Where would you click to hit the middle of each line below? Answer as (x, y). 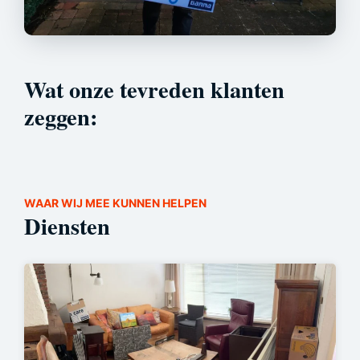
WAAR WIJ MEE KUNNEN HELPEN (115, 202)
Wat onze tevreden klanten (154, 89)
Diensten (67, 225)
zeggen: (61, 116)
